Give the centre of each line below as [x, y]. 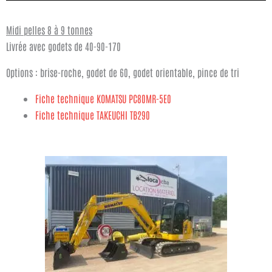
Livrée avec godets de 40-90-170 [63, 46]
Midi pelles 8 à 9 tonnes [49, 29]
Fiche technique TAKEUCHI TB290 [93, 114]
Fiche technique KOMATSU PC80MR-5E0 [103, 98]
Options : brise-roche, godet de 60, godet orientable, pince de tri [123, 72]
